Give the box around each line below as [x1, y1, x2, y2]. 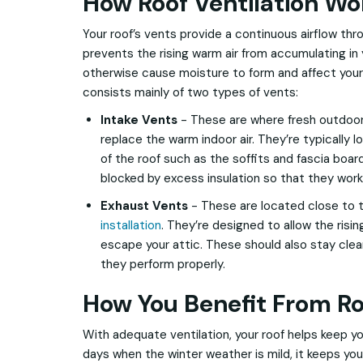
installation [100, 217, 161, 233]
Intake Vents [100, 112, 177, 128]
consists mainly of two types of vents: [83, 84, 298, 100]
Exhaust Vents [100, 198, 188, 214]
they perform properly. [100, 256, 228, 272]
